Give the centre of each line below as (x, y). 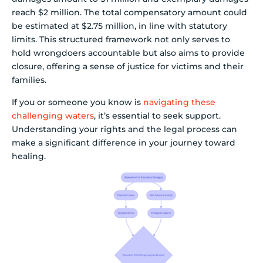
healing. (29, 156)
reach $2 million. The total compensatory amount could (129, 13)
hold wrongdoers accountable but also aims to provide (128, 53)
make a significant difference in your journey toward (124, 142)
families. (29, 80)
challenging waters (53, 115)
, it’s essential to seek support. (157, 115)
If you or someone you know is (77, 102)
